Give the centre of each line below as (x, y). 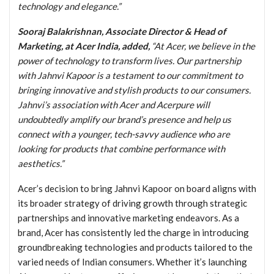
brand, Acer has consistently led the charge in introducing (133, 232)
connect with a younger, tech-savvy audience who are (124, 134)
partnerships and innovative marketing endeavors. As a (128, 217)
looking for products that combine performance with (121, 148)
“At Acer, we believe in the (203, 46)
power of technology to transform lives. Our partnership (129, 60)
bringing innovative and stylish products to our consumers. (134, 90)
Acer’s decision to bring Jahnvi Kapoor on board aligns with (137, 188)
